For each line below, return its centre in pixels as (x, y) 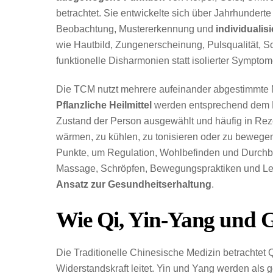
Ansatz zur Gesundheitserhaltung (134, 184)
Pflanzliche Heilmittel (104, 105)
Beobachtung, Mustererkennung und (136, 29)
